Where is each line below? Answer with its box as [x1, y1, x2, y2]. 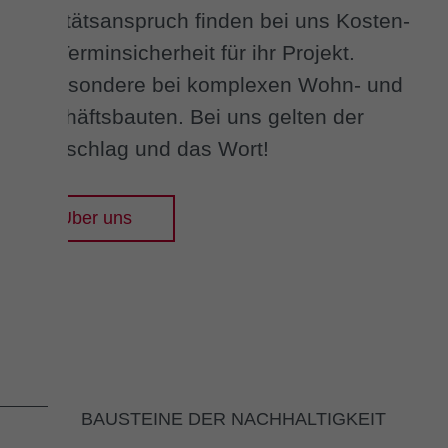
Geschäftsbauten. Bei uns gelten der [15, 104, 364, 128]
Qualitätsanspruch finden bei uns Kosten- [15, 8, 410, 32]
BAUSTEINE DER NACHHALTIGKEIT [80, 408, 386, 429]
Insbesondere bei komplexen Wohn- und [15, 72, 403, 96]
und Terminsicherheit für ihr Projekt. [15, 40, 355, 64]
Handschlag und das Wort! [15, 136, 269, 160]
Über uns [58, 207, 132, 228]
